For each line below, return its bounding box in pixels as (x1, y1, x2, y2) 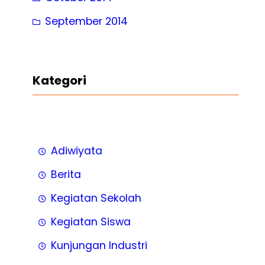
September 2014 (45, 14, 128, 28)
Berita (51, 167, 81, 182)
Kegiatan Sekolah (51, 191, 141, 206)
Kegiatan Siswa (51, 215, 131, 230)
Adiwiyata (51, 144, 102, 159)
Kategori (33, 72, 86, 89)
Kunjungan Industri (51, 238, 147, 253)
